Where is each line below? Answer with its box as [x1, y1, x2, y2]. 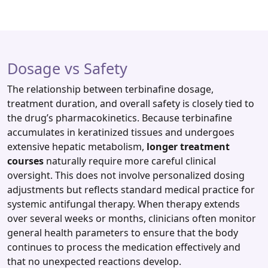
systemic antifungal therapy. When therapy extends [7, 197, 240, 211]
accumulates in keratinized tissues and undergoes [7, 126, 234, 139]
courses [7, 154, 44, 168]
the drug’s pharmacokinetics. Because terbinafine [7, 111, 232, 125]
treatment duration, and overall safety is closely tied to [7, 97, 254, 111]
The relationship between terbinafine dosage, [7, 83, 214, 96]
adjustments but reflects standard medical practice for [7, 183, 255, 197]
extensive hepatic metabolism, [7, 140, 147, 154]
